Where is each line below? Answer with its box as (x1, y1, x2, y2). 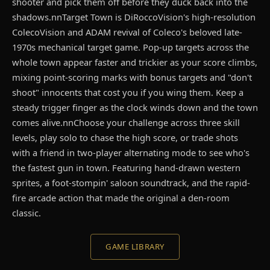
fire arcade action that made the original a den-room (12, 192, 230, 204)
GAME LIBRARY (105, 241, 165, 253)
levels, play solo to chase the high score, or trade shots (12, 131, 238, 144)
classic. (12, 207, 41, 219)
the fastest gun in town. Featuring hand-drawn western (12, 162, 240, 174)
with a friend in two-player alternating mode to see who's (12, 146, 250, 159)
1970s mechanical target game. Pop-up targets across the (12, 41, 249, 54)
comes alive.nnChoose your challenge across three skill (12, 116, 240, 129)
